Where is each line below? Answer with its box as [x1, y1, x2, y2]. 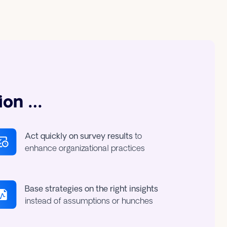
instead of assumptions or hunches [25, 196, 154, 205]
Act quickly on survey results [25, 131, 133, 140]
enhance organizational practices [25, 143, 145, 153]
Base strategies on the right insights [25, 184, 159, 193]
